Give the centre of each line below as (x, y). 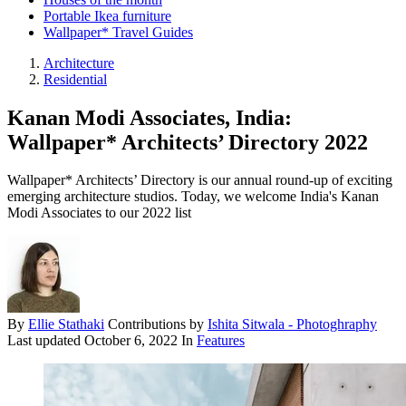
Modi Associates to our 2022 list (99, 213)
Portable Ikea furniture (107, 15)
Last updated (46, 341)
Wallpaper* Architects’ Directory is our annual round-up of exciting (200, 180)
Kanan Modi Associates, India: (150, 117)
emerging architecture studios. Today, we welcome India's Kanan (193, 197)
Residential (75, 79)
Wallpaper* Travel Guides (118, 32)
